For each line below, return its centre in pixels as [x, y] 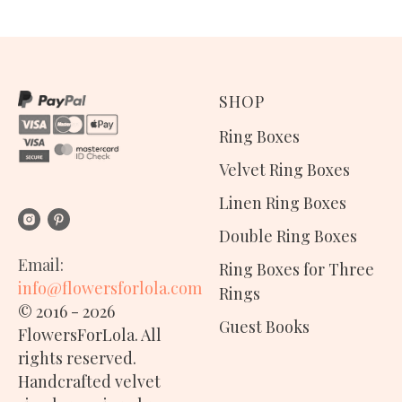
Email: [41, 264]
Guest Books [264, 327]
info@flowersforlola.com [110, 288]
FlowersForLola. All [90, 334]
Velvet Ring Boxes [284, 170]
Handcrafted [66, 381]
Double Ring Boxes [288, 236]
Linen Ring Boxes [283, 203]
